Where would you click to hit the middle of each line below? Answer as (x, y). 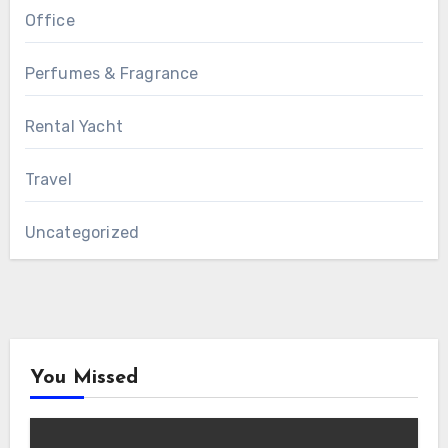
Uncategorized (82, 233)
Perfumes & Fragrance (111, 74)
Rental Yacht (73, 127)
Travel (48, 180)
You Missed (83, 378)
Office (49, 21)
